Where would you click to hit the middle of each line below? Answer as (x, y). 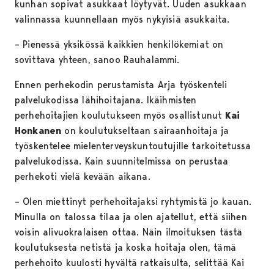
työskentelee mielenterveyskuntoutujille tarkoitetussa (133, 146)
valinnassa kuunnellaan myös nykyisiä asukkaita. (122, 20)
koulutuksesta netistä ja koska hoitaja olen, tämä (125, 248)
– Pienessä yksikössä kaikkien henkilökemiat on (119, 45)
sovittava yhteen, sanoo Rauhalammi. (97, 60)
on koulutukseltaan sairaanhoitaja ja (145, 131)
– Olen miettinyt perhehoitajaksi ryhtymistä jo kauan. (133, 202)
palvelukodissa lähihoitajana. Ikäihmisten (106, 100)
